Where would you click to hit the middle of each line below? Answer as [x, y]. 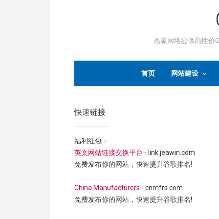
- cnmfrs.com [161, 188]
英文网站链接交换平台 [109, 153]
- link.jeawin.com [169, 153]
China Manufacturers [107, 188]
